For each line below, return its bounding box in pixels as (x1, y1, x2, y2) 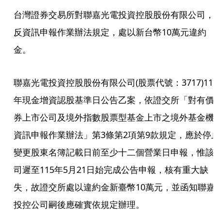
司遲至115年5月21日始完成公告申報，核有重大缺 (14, 164, 208, 176)
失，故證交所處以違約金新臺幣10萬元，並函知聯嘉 (14, 181, 215, 193)
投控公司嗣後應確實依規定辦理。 (14, 199, 144, 211)
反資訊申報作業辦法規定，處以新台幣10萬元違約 (14, 26, 206, 38)
